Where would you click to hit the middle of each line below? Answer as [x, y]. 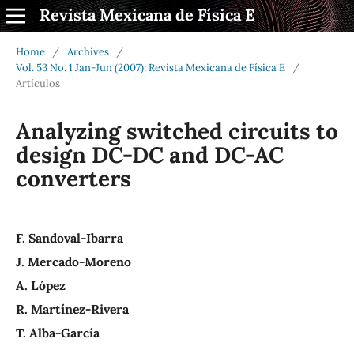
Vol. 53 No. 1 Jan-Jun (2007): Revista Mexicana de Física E [150, 67]
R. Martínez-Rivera [72, 309]
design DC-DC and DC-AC [149, 154]
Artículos [38, 83]
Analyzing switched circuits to [177, 131]
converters [73, 178]
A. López [40, 285]
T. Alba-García [57, 332]
